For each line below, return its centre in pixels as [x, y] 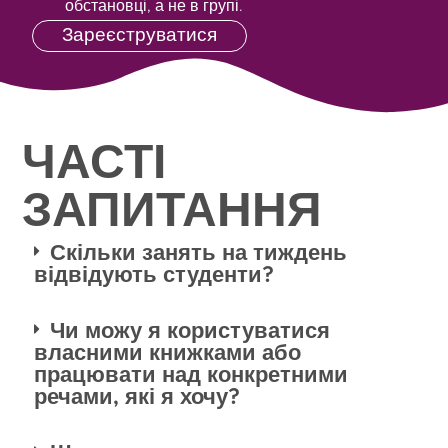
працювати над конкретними [191, 375]
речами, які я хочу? [137, 397]
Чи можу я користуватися [190, 331]
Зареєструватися [140, 36]
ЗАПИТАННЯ [172, 206]
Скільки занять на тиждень [199, 253]
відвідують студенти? [154, 275]
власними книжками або [168, 353]
